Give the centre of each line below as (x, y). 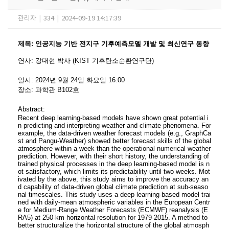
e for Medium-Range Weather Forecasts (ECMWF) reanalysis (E (113, 210)
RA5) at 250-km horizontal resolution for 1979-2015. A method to (113, 217)
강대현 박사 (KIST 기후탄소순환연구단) (95, 61)
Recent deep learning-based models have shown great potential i (113, 118)
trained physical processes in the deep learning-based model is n (114, 164)
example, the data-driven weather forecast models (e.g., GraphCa (114, 133)
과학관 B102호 (57, 90)
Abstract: (31, 109)
